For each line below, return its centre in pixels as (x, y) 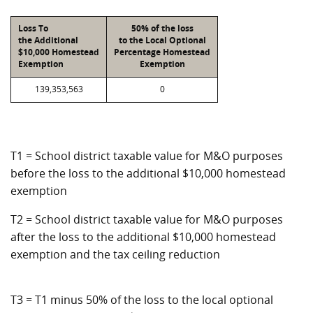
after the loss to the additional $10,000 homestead (143, 237)
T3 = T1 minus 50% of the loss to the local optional (142, 300)
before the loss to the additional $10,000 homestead (148, 173)
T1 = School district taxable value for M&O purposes (147, 156)
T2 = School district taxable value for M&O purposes (147, 219)
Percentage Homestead (162, 52)
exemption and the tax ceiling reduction (115, 254)
